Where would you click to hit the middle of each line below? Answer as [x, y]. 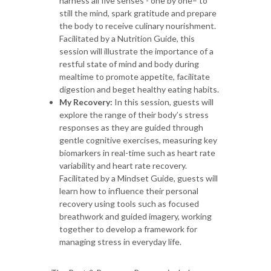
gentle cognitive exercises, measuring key [138, 140]
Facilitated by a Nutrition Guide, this [127, 38]
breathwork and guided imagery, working [135, 216]
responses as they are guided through [131, 127]
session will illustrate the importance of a [136, 51]
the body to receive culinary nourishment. [138, 25]
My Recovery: [87, 102]
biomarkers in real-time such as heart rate [137, 152]
